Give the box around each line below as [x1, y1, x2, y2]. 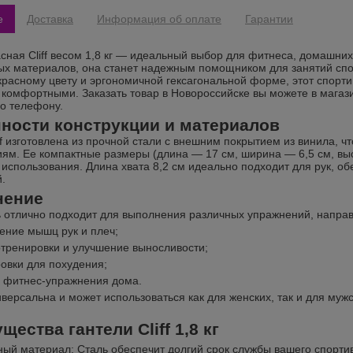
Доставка [27, 13, 73, 25]
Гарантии [245, 13, 293, 25]
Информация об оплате [97, 13, 221, 25]
